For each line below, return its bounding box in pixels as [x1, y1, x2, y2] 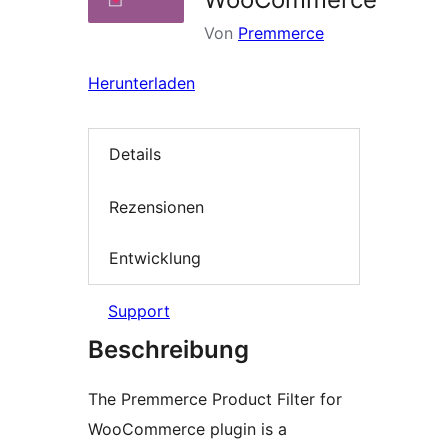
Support [108, 300, 170, 321]
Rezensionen [109, 196, 204, 217]
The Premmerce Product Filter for [88, 388, 342, 409]
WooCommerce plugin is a [88, 418, 287, 439]
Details [109, 144, 161, 165]
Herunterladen [88, 73, 195, 93]
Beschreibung [88, 334, 249, 364]
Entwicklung [109, 248, 201, 269]
